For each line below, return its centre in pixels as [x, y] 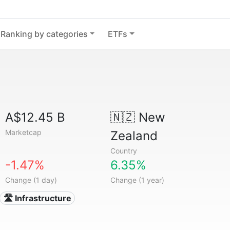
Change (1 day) [31, 180]
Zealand [134, 136]
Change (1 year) [137, 180]
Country [123, 151]
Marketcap [24, 132]
